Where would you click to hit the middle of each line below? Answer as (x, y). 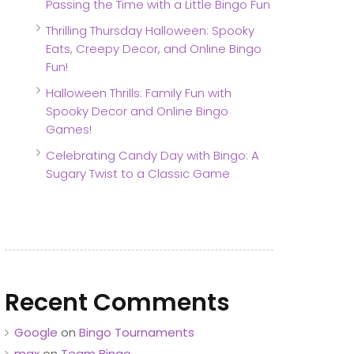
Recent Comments (117, 302)
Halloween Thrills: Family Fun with (139, 92)
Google (36, 332)
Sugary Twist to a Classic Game (138, 173)
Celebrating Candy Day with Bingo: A (153, 155)
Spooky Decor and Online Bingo (137, 111)
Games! (69, 129)
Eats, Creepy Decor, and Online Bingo (154, 48)
